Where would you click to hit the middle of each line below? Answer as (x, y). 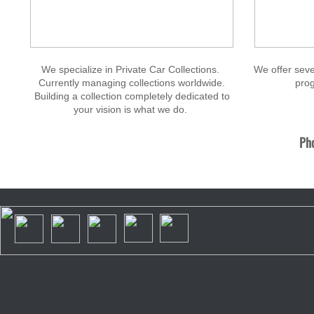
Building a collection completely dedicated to (132, 96)
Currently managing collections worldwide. (132, 83)
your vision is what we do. (132, 109)
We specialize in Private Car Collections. (132, 69)
